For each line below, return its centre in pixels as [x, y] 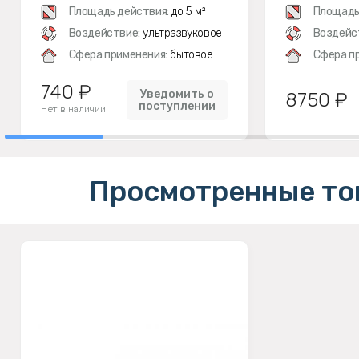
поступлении [177, 106]
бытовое [190, 55]
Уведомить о [177, 94]
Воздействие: [104, 33]
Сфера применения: [118, 55]
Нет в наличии [73, 109]
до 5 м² [187, 12]
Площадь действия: [119, 12]
